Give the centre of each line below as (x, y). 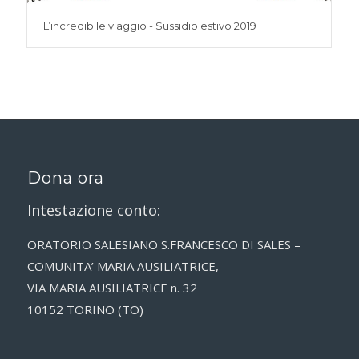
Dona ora (65, 177)
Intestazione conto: (93, 210)
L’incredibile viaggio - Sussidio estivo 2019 (149, 25)
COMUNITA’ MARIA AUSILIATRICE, (123, 266)
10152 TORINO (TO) (85, 310)
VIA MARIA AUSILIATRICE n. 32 (112, 288)
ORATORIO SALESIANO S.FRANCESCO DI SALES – (163, 245)
